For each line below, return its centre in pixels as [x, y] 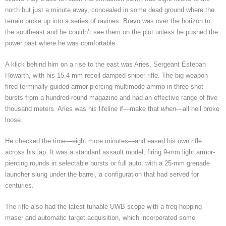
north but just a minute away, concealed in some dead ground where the [110, 10]
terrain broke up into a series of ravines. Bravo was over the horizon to [108, 21]
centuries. [19, 185]
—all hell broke [198, 108]
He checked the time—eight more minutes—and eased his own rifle [103, 141]
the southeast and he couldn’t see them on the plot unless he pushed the [111, 32]
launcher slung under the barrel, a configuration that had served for [102, 174]
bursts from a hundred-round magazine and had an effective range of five [111, 97]
